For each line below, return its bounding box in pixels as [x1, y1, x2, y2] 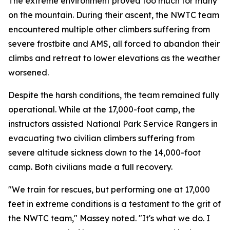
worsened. [8, 67, 49, 78]
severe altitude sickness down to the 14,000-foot [8, 147, 201, 158]
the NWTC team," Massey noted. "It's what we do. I [8, 213, 210, 223]
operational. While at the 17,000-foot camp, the [8, 104, 195, 114]
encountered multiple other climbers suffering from [8, 24, 210, 34]
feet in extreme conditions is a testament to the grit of [8, 199, 221, 209]
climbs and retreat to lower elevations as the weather [8, 53, 220, 63]
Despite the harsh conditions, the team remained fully [8, 90, 219, 100]
